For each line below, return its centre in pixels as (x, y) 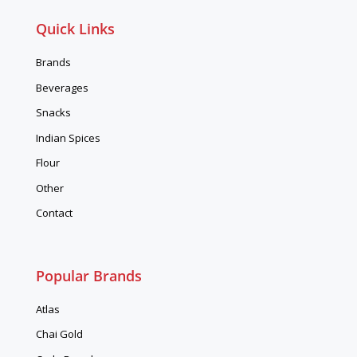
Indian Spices (68, 137)
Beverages (62, 87)
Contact (54, 213)
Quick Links (75, 29)
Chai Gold (59, 334)
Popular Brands (88, 275)
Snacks (53, 113)
